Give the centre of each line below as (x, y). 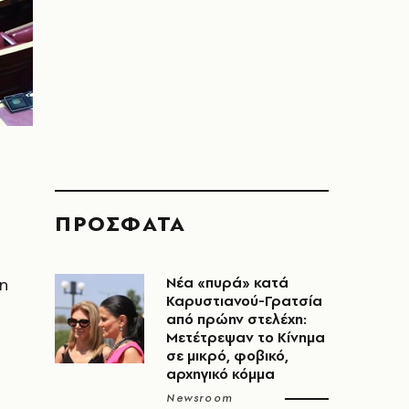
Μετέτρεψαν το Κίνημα (246, 337)
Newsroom (200, 398)
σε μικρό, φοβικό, (227, 356)
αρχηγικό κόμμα (220, 374)
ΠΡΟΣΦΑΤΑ (121, 223)
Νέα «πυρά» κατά (227, 283)
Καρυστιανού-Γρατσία (244, 301)
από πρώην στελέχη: (236, 319)
